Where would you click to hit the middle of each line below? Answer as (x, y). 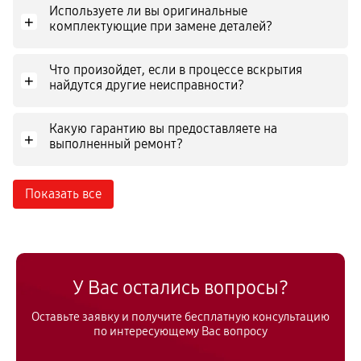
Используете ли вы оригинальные (148, 11)
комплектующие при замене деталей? (161, 26)
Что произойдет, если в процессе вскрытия (176, 70)
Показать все (63, 194)
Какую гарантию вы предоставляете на (163, 129)
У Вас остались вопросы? (180, 288)
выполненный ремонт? (116, 144)
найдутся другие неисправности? (147, 85)
